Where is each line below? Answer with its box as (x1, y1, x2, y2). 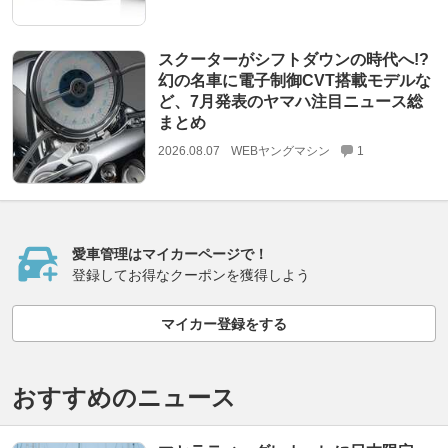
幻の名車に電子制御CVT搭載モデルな (157, 71, 431, 89)
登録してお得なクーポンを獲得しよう (72, 267, 310, 284)
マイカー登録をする (161, 315, 287, 332)
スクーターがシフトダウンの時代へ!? (157, 50, 429, 68)
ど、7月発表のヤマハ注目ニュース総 (157, 92, 423, 110)
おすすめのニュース (12, 384, 236, 412)
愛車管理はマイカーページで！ (72, 246, 268, 263)
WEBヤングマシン (230, 143, 330, 158)
